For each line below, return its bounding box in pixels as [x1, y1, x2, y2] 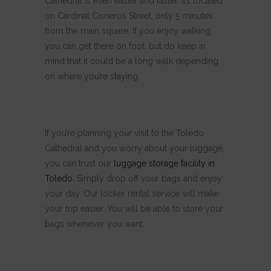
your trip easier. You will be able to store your [45, 203, 223, 214]
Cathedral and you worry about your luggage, [45, 143, 224, 153]
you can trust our [45, 158, 114, 168]
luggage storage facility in [114, 158, 215, 168]
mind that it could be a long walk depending [45, 56, 218, 66]
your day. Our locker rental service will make [45, 188, 219, 198]
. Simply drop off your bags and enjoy [73, 173, 222, 183]
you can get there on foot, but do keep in [45, 41, 206, 51]
